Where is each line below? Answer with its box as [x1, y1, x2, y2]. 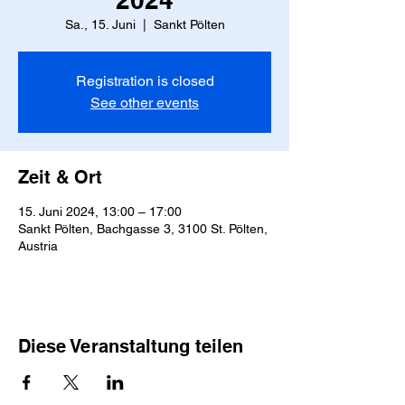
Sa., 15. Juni [64, 17, 136, 32]
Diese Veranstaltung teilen [18, 335, 243, 357]
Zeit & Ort [18, 166, 102, 188]
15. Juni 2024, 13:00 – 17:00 [18, 204, 182, 219]
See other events [90, 94, 199, 111]
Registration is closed [75, 72, 214, 89]
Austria [18, 239, 58, 253]
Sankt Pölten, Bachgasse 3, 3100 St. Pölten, [18, 221, 268, 236]
